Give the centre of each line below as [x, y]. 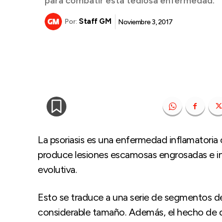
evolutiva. [57, 169]
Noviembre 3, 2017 [145, 22]
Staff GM [95, 22]
